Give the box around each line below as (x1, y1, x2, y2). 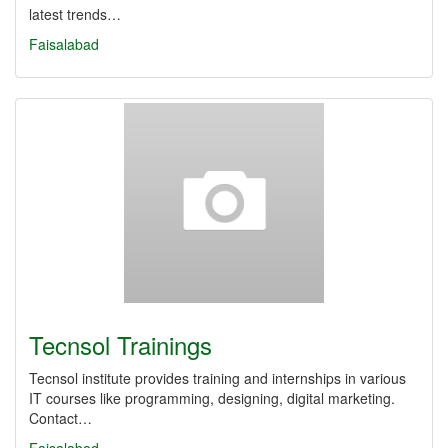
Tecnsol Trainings (29, 327, 212, 362)
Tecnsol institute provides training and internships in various (29, 368, 406, 388)
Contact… (29, 408, 92, 428)
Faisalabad (29, 34, 99, 54)
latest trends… (29, 4, 121, 24)
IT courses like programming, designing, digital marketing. (29, 388, 395, 408)
